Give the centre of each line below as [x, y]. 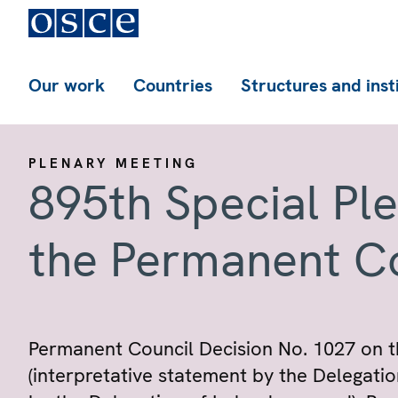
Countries [173, 85]
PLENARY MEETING [113, 163]
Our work [67, 85]
